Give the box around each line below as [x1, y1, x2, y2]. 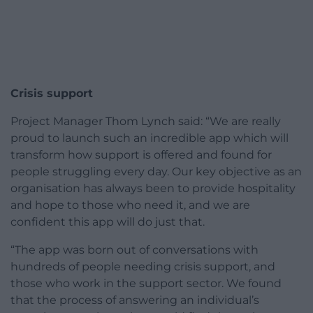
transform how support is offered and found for [10, 148, 272, 162]
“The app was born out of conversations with [10, 243, 259, 257]
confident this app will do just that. [10, 215, 205, 229]
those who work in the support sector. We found [10, 277, 282, 291]
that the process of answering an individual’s [10, 293, 259, 307]
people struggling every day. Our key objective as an [10, 165, 302, 179]
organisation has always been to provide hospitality [10, 182, 296, 196]
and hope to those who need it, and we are [10, 198, 250, 212]
